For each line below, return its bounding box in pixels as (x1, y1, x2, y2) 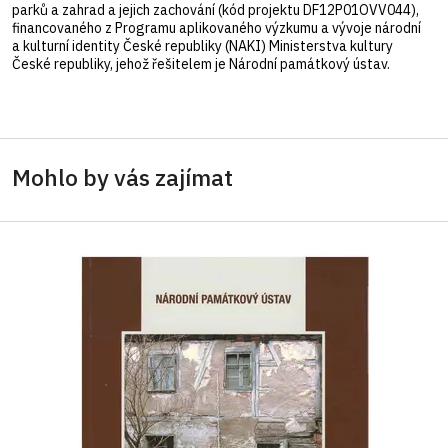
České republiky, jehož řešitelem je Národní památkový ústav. (12, 54, 390, 73)
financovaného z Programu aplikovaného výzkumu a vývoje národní (12, 18, 421, 37)
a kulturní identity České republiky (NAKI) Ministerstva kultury (12, 36, 393, 55)
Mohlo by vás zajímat (12, 161, 233, 192)
